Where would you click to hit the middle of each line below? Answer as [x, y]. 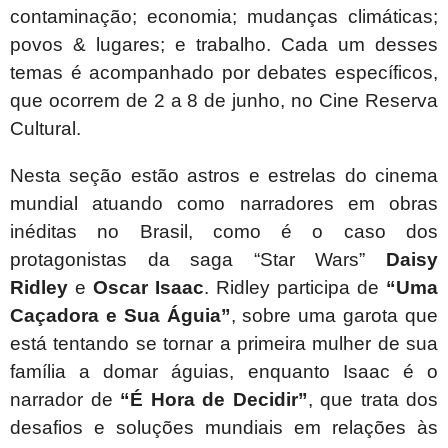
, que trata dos [372, 400]
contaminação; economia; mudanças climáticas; [224, 17]
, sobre [261, 316]
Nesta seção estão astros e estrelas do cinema [224, 176]
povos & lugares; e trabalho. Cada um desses [224, 45]
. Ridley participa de [295, 288]
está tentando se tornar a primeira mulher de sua [224, 344]
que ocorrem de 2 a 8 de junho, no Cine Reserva [224, 101]
